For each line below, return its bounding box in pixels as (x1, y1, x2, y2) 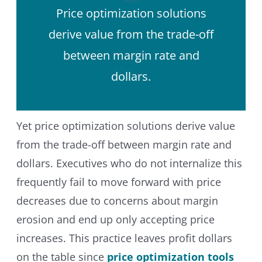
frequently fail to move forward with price (16, 175, 221, 189)
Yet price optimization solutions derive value (16, 119, 235, 133)
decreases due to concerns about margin (16, 194, 218, 208)
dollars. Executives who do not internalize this (16, 156, 242, 171)
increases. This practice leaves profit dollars (16, 231, 232, 246)
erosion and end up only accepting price (16, 212, 215, 227)
